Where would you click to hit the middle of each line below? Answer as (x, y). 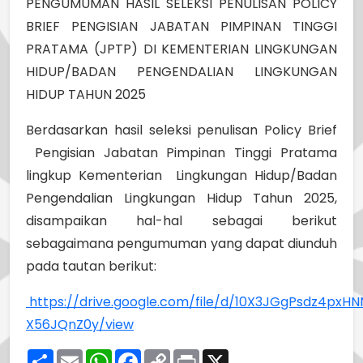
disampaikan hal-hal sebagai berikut (181, 220)
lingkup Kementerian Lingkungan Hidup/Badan (181, 175)
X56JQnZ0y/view (80, 324)
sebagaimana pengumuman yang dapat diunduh (181, 243)
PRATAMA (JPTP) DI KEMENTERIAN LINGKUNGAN (181, 49)
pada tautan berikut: (91, 266)
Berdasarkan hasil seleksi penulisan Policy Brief (181, 130)
